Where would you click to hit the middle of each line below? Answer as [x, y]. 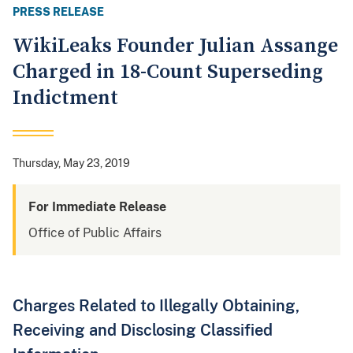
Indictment [65, 98]
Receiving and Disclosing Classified [143, 330]
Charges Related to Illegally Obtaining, [156, 306]
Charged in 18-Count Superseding [168, 72]
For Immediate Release [97, 207]
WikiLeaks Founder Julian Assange [175, 46]
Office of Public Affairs [95, 233]
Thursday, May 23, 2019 [71, 163]
